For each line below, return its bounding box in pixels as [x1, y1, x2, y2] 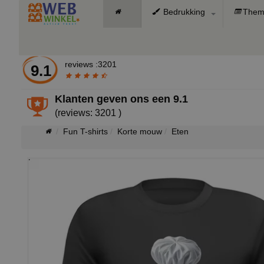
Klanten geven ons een [55, 93, 174, 105]
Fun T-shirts [63, 127, 108, 136]
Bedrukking [161, 7, 205, 16]
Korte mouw [117, 127, 162, 136]
